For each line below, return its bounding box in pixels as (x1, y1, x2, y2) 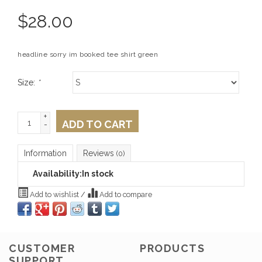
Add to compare (98, 190, 152, 199)
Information (24, 149, 67, 158)
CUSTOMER (9, 242, 75, 254)
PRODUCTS (140, 242, 205, 254)
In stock (82, 169, 113, 179)
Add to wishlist (28, 190, 81, 199)
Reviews (83, 149, 116, 158)
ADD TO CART (62, 118, 133, 131)
